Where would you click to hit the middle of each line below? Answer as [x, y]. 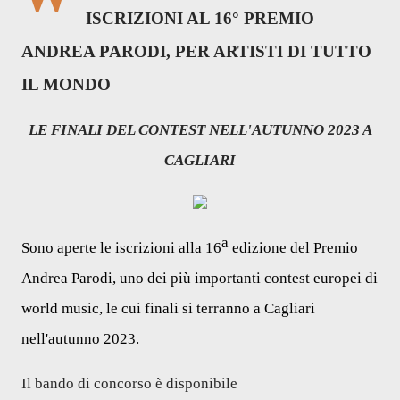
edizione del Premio [293, 248]
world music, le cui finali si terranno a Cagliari [168, 308]
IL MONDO [66, 84]
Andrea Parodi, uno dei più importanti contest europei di [200, 278]
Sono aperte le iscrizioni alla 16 [121, 248]
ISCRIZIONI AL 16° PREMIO [200, 18]
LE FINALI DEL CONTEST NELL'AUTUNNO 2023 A [200, 130]
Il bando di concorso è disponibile [129, 383]
